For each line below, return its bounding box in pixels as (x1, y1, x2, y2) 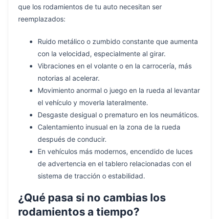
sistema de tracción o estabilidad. (38, 172, 145, 180)
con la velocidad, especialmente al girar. (38, 49, 166, 58)
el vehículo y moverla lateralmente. (38, 98, 148, 107)
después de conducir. (38, 135, 107, 144)
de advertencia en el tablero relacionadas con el (38, 159, 191, 168)
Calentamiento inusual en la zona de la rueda (38, 123, 180, 131)
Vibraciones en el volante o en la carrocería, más (38, 62, 192, 70)
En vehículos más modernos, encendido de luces (38, 147, 193, 156)
